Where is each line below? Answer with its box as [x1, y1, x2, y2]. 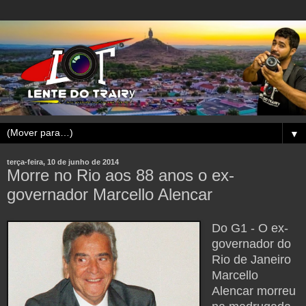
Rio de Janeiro [211, 253, 291, 267]
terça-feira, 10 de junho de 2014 [7, 158, 119, 167]
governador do [211, 237, 291, 251]
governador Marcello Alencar [7, 185, 212, 204]
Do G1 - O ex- [211, 221, 288, 236]
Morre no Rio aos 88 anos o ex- [7, 166, 234, 185]
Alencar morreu [211, 284, 296, 298]
